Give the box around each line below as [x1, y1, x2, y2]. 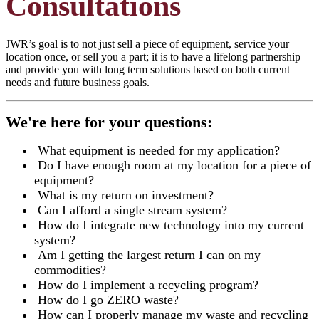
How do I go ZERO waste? [34, 293, 179, 308]
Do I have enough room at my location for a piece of [34, 158, 311, 173]
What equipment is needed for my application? [38, 143, 280, 158]
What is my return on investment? [34, 188, 214, 203]
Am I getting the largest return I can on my [34, 248, 261, 263]
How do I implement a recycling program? [34, 278, 258, 293]
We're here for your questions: [6, 113, 212, 132]
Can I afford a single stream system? [34, 203, 227, 218]
